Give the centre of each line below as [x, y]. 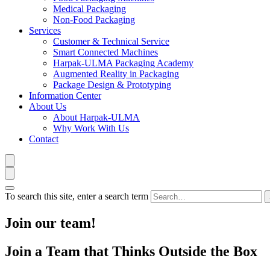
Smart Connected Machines [105, 52]
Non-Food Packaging [94, 20]
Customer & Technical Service [111, 41]
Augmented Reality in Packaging [116, 74]
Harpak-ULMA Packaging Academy [123, 63]
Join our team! [50, 223]
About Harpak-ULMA [96, 117]
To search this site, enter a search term [77, 196]
